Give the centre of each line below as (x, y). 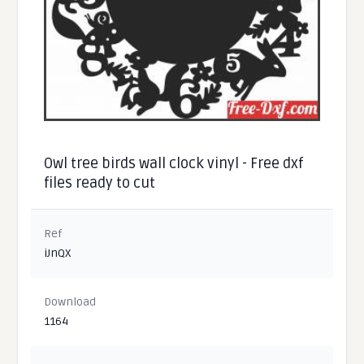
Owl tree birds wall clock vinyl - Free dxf (174, 164)
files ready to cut (100, 183)
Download (70, 302)
